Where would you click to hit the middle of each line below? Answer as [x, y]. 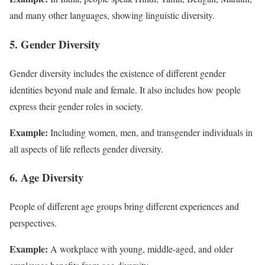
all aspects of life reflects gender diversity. [86, 148]
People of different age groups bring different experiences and [124, 206]
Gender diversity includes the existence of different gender [117, 73]
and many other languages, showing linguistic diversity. [112, 15]
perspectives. [33, 223]
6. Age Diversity [46, 177]
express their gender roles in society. [76, 106]
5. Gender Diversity [55, 44]
